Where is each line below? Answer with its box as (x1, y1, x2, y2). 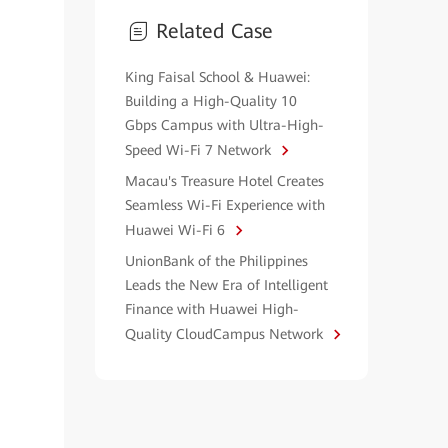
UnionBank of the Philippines (124, 253, 308, 269)
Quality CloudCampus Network (124, 326, 327, 342)
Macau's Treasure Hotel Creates (124, 173, 324, 189)
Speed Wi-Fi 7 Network (124, 142, 275, 158)
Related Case (155, 19, 273, 43)
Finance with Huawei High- (124, 301, 299, 317)
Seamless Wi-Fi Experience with (124, 197, 325, 213)
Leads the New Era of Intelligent (124, 277, 328, 293)
